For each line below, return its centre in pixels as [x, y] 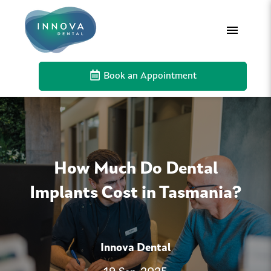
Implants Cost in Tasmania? [135, 194]
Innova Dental [135, 249]
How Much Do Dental [135, 169]
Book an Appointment [149, 76]
